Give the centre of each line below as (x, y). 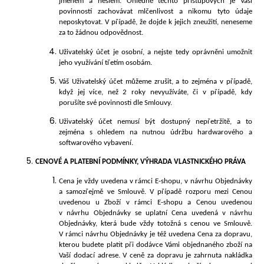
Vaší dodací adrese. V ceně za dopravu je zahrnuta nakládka (156, 255)
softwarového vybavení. (96, 143)
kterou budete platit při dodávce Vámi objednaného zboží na (156, 245)
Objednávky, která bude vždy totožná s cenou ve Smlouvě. (156, 223)
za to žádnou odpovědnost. (101, 33)
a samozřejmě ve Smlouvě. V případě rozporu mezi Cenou (156, 192)
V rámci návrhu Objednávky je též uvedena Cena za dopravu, (156, 234)
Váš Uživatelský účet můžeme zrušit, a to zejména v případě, (156, 81)
